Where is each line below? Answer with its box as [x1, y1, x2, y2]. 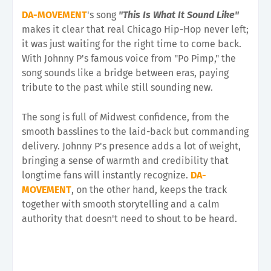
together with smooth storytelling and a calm [22, 198, 220, 210]
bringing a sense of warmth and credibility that [22, 154, 229, 166]
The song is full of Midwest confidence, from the [22, 111, 229, 123]
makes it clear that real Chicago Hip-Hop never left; [22, 23, 249, 35]
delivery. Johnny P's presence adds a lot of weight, [22, 140, 241, 152]
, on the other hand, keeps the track [71, 183, 227, 195]
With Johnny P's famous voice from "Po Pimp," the [22, 52, 236, 64]
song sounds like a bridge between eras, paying [22, 67, 229, 79]
